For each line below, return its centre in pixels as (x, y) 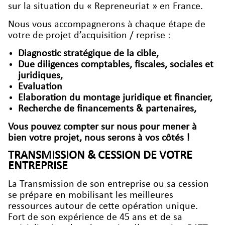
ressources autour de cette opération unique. (103, 206)
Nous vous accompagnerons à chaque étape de (107, 24)
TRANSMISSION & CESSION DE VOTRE (100, 155)
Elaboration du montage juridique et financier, (115, 98)
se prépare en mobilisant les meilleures (91, 195)
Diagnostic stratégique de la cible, (88, 53)
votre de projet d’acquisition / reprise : (89, 35)
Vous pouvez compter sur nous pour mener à (102, 127)
